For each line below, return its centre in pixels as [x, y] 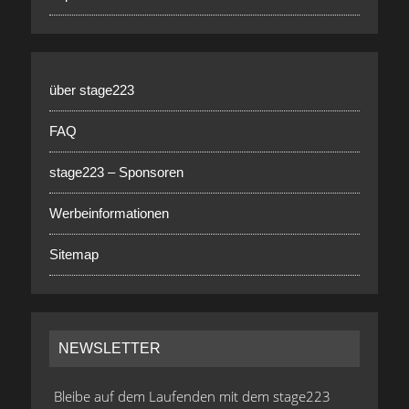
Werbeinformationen [109, 214]
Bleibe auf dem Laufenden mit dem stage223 [192, 397]
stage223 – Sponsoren [116, 173]
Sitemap [73, 255]
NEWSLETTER [109, 349]
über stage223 [91, 90]
